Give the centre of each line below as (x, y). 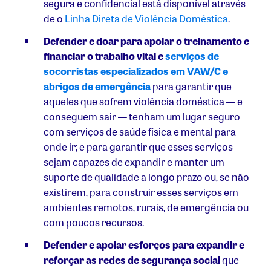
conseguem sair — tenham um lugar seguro (142, 117)
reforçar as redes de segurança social (132, 260)
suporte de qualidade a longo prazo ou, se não (146, 177)
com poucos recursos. (95, 223)
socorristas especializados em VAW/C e (136, 71)
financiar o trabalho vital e (104, 56)
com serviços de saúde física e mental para (140, 132)
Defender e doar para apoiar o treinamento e (146, 41)
